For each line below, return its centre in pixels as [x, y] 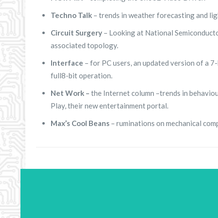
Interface [67, 63]
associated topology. [85, 45]
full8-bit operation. [82, 75]
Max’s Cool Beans [80, 123]
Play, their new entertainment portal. [110, 106]
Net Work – [70, 93]
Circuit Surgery [77, 33]
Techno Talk [72, 15]
